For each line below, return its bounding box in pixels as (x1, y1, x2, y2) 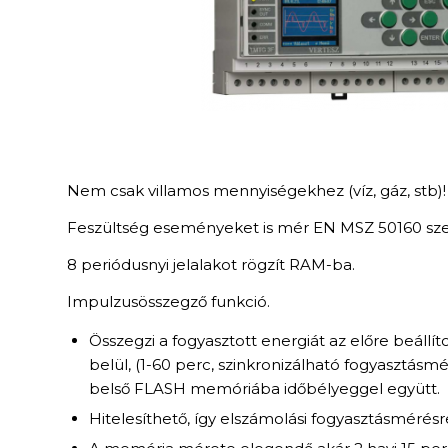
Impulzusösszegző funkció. (67, 291, 270, 311)
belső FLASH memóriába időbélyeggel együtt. (89, 379, 440, 399)
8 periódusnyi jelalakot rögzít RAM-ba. (67, 254, 355, 274)
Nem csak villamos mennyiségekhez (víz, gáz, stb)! (67, 181, 446, 201)
